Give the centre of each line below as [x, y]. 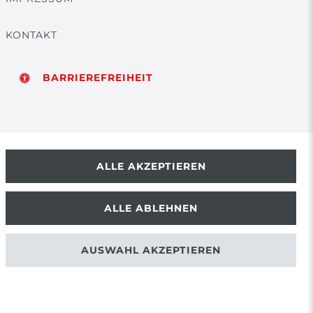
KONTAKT [31, 35]
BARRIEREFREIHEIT [97, 78]
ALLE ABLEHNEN [151, 208]
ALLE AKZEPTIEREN [151, 166]
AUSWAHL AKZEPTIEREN [151, 250]
